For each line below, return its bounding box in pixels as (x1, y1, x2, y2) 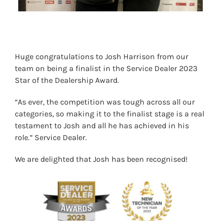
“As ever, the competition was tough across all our (15, 97, 195, 107)
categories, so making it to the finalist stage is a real (15, 109, 204, 118)
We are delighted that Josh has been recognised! (15, 154, 187, 164)
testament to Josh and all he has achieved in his (15, 120, 189, 130)
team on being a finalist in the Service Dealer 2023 (15, 63, 197, 73)
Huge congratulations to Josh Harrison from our (15, 51, 188, 61)
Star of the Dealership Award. (15, 75, 119, 85)
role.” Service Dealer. (15, 132, 87, 142)
